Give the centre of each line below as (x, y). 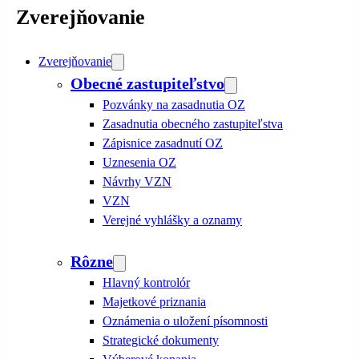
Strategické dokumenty (161, 340)
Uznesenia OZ (139, 162)
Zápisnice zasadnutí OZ (163, 143)
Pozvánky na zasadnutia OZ (174, 105)
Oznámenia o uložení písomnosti (185, 321)
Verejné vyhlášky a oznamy (172, 220)
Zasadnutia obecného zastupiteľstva (193, 124)
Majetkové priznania (154, 302)
